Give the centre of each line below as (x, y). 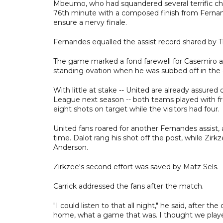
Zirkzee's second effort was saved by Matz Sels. (136, 167)
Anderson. (71, 147)
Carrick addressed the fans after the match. (128, 186)
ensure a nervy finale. (90, 22)
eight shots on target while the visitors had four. (136, 109)
